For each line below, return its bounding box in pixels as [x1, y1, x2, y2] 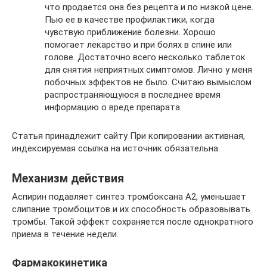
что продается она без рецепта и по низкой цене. [45, 1, 253, 13]
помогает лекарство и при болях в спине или [45, 39, 232, 50]
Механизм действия [12, 171, 124, 185]
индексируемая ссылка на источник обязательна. [12, 142, 220, 154]
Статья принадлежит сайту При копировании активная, [12, 130, 245, 141]
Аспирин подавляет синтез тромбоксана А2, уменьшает [12, 191, 246, 202]
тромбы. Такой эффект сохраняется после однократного [12, 216, 253, 227]
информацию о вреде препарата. [45, 101, 182, 113]
